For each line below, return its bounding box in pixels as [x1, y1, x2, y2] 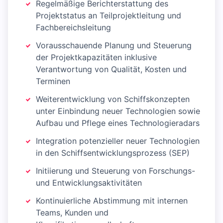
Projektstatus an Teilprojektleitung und [36, 10, 181, 21]
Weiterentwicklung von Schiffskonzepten [36, 94, 190, 105]
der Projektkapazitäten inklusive [36, 52, 157, 63]
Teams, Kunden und [36, 208, 109, 218]
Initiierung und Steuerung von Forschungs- [36, 166, 195, 176]
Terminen [36, 76, 70, 87]
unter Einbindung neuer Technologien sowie [36, 106, 200, 116]
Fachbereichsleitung [36, 22, 111, 33]
